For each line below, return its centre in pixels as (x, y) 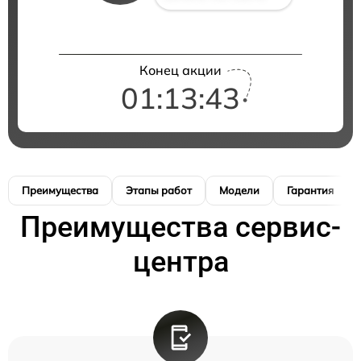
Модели (239, 190)
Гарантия (310, 190)
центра (180, 261)
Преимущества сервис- (180, 227)
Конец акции (180, 70)
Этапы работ (159, 190)
